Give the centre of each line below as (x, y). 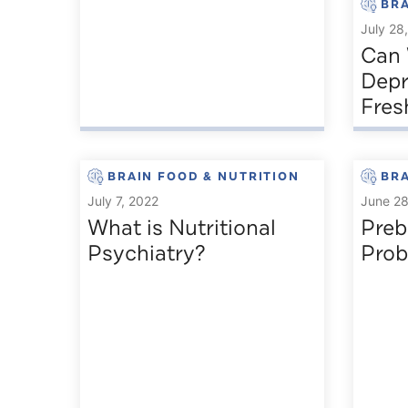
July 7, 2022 (123, 201)
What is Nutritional (182, 228)
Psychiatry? (147, 254)
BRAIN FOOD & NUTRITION (204, 177)
